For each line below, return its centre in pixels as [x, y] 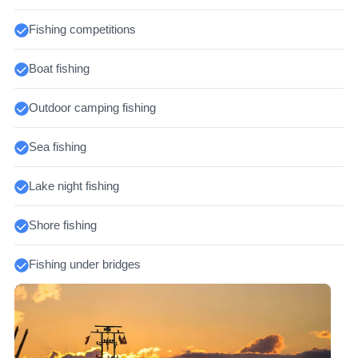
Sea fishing [57, 147]
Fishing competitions [82, 30]
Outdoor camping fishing [92, 108]
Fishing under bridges [84, 265]
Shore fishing [62, 225]
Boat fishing [59, 69]
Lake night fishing [74, 186]
